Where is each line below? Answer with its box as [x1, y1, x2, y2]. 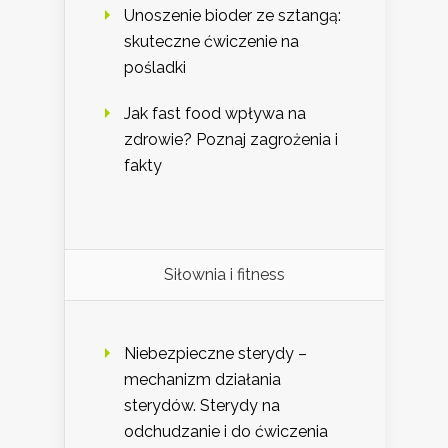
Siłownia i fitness [164, 265, 285, 285]
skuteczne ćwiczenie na [124, 32, 299, 52]
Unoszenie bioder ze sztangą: [124, 6, 341, 26]
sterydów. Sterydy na [124, 396, 280, 416]
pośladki [124, 58, 186, 78]
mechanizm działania [124, 370, 281, 390]
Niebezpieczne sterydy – [124, 344, 307, 364]
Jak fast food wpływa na [124, 104, 306, 124]
